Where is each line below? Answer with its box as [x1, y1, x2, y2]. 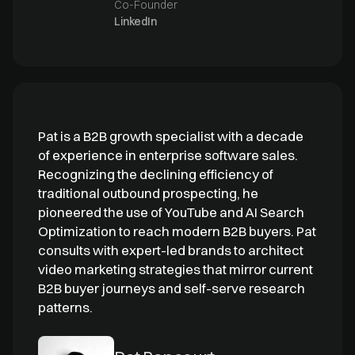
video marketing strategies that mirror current [38, 260, 313, 277]
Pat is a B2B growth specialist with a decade [38, 127, 303, 144]
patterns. [38, 298, 93, 315]
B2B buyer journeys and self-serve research [38, 279, 305, 296]
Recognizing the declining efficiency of [38, 165, 273, 182]
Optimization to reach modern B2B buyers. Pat [38, 222, 316, 239]
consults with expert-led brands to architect [38, 241, 303, 258]
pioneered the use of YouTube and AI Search [38, 203, 304, 220]
